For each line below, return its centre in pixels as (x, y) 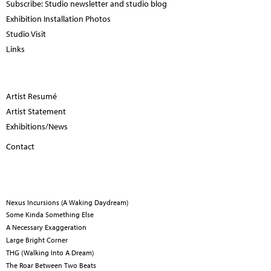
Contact (20, 147)
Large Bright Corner (37, 240)
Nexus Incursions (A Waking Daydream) (67, 202)
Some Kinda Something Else (50, 215)
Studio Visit (26, 34)
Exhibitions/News (37, 127)
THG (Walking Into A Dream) (50, 253)
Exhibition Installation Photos (58, 19)
